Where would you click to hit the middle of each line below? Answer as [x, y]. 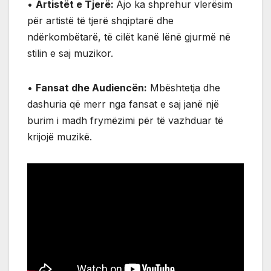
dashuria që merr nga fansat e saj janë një [123, 104]
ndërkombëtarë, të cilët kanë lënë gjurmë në [129, 37]
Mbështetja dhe [184, 87]
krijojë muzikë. [60, 136]
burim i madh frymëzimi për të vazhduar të [125, 120]
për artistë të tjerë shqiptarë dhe [100, 20]
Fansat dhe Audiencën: [91, 87]
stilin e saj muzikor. [70, 53]
